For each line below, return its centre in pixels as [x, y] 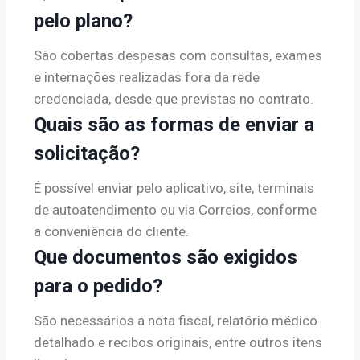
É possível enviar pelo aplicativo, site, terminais [174, 188]
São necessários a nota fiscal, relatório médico [176, 320]
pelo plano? [83, 20]
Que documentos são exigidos [166, 257]
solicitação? [87, 153]
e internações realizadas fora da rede [147, 77]
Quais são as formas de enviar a [174, 124]
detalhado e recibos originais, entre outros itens [178, 342]
